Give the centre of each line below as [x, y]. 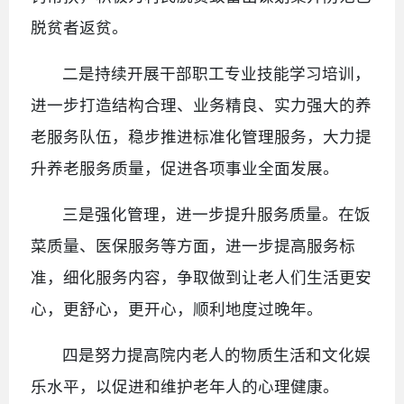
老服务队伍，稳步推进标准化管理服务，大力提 [201, 136]
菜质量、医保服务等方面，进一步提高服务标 [193, 245]
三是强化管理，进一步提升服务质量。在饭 [217, 214]
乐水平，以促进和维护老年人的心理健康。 [185, 386]
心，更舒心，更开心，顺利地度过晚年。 [177, 308]
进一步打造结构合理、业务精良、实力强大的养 [201, 105]
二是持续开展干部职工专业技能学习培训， [217, 73]
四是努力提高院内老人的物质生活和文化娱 [217, 354]
